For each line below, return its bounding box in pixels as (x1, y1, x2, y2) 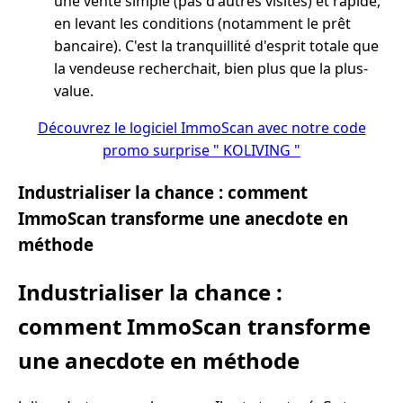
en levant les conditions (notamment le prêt (54, 13, 351, 33)
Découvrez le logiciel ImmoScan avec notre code (37, 117, 366, 138)
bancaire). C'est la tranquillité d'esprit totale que (54, 35, 379, 56)
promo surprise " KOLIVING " (103, 139, 300, 160)
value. (54, 80, 94, 101)
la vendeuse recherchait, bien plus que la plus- (54, 58, 368, 78)
